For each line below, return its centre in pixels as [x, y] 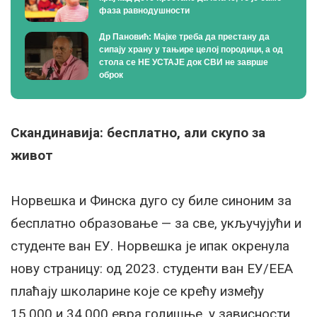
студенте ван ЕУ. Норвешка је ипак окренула [150, 246]
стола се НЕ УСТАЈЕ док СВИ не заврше [184, 63]
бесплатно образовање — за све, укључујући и [156, 224]
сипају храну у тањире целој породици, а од [191, 50]
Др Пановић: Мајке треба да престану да [184, 37]
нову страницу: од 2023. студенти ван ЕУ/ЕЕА [152, 269]
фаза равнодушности [144, 11]
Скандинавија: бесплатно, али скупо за [138, 133]
